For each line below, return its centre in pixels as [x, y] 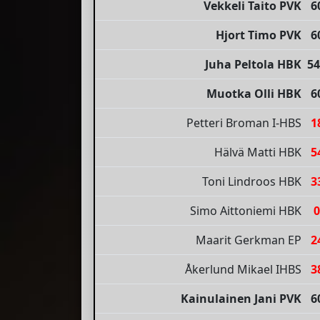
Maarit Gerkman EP [249, 240]
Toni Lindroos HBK [252, 182]
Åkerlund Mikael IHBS [243, 270]
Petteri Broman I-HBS [244, 123]
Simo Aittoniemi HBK [246, 211]
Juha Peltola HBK [253, 65]
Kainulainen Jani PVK [241, 299]
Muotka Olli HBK [254, 94]
